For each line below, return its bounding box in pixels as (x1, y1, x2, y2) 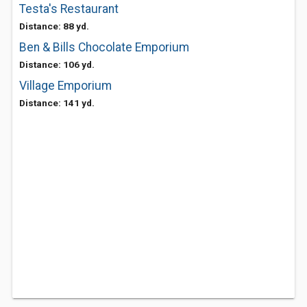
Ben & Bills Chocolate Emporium (19, 40, 189, 54)
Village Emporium (19, 79, 112, 93)
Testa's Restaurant (19, 2, 119, 16)
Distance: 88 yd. (19, 21, 89, 32)
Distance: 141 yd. (19, 97, 95, 108)
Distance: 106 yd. (19, 59, 95, 70)
